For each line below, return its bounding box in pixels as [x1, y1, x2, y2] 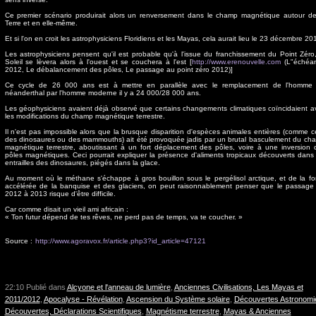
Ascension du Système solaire [126, 295, 230, 304]
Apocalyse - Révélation [43, 295, 123, 304]
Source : [4, 237, 32, 245]
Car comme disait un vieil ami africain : [4, 205, 128, 214]
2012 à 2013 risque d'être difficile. [4, 190, 116, 198]
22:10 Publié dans [4, 283, 67, 292]
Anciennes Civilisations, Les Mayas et [174, 283, 303, 292]
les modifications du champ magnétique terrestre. [4, 112, 165, 121]
